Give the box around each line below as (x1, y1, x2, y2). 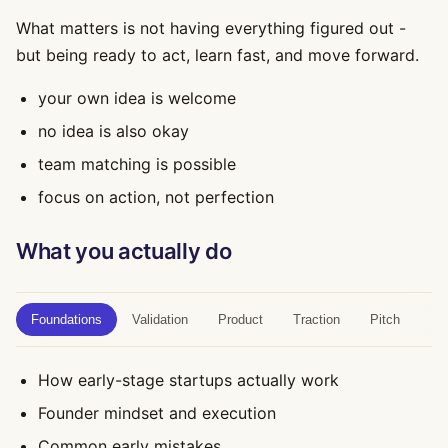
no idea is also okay (38, 121, 189, 141)
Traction (293, 312, 340, 327)
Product (218, 312, 263, 327)
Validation (132, 312, 188, 327)
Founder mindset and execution (38, 403, 276, 423)
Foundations (31, 312, 102, 327)
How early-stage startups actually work (38, 370, 339, 390)
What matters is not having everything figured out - (16, 18, 406, 38)
